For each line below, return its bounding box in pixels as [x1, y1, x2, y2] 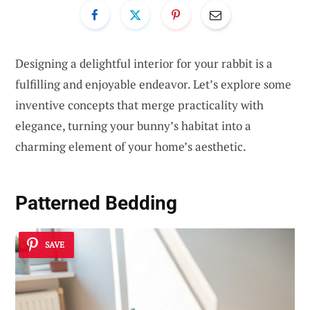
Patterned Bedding [15, 192, 177, 215]
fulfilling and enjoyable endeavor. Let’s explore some [15, 75, 291, 92]
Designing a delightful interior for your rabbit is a [15, 55, 273, 71]
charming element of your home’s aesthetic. [15, 138, 246, 154]
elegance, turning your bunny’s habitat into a [15, 117, 251, 134]
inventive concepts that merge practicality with [15, 96, 264, 113]
